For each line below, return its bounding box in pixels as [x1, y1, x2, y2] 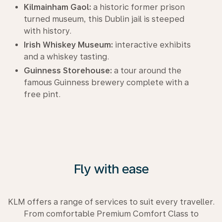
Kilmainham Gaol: [24, 2, 91, 12]
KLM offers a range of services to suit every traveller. [7, 197, 215, 207]
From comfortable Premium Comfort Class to [23, 209, 199, 219]
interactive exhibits [113, 40, 191, 50]
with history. [24, 26, 71, 36]
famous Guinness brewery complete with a [24, 78, 189, 87]
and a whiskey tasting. [24, 52, 109, 61]
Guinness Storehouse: [24, 66, 112, 75]
